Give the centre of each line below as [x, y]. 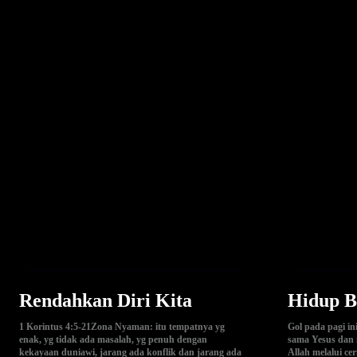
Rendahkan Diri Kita [106, 300]
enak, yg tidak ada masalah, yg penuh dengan [113, 339]
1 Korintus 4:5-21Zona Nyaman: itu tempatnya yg [122, 326]
